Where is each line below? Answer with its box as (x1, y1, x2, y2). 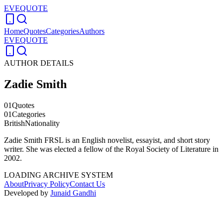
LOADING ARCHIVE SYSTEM (4, 170, 113, 179)
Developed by (4, 188, 50, 197)
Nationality (25, 118, 60, 127)
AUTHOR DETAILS (4, 59, 74, 67)
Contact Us (70, 179, 105, 188)
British (4, 118, 25, 127)
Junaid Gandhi (50, 188, 96, 197)
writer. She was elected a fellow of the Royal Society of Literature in (4, 144, 219, 153)
